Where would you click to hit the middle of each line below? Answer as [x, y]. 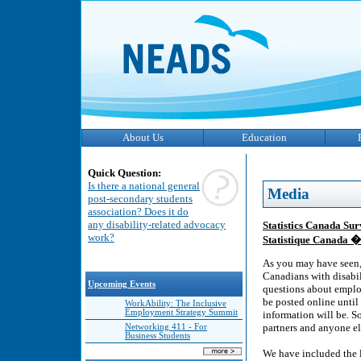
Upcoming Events [122, 284]
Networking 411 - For [166, 327]
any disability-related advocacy [157, 224]
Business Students [158, 336]
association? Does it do [138, 212]
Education [264, 137]
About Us [143, 137]
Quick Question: [124, 173]
